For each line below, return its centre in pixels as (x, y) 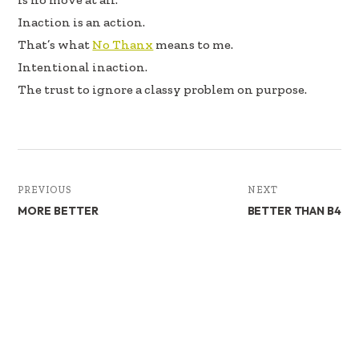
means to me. (194, 45)
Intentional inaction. (83, 67)
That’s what (55, 45)
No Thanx (123, 45)
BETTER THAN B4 (294, 211)
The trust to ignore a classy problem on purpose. (163, 90)
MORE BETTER (58, 211)
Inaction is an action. (82, 22)
